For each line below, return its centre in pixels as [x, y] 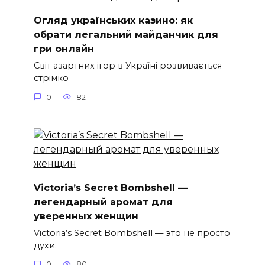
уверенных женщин [86, 216]
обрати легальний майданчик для [126, 34]
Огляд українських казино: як [113, 20]
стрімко [51, 78]
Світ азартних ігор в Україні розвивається [127, 66]
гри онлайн [64, 49]
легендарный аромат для [103, 202]
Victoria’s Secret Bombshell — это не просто [132, 233]
